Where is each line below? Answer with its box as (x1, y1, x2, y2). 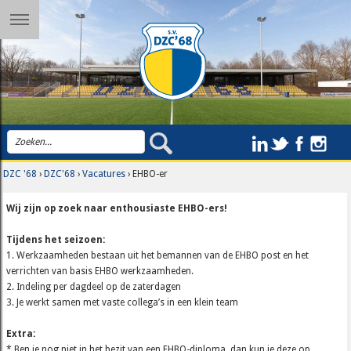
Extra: (6, 327, 36, 339)
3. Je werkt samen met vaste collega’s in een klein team (6, 296, 239, 308)
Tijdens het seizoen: (6, 233, 106, 245)
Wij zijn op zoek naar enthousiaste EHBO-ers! (6, 202, 228, 214)
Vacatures (82, 168, 126, 179)
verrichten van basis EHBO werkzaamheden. (6, 265, 194, 277)
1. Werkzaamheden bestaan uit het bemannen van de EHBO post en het (6, 249, 309, 261)
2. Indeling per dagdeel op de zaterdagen (6, 280, 182, 292)
